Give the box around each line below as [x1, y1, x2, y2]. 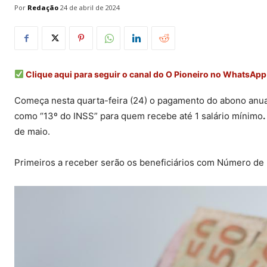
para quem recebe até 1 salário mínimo [100, 110, 263, 122]
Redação [27, 2, 58, 12]
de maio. [14, 126, 50, 138]
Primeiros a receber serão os [14, 157, 139, 169]
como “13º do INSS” [14, 110, 100, 122]
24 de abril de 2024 [60, 3, 120, 13]
